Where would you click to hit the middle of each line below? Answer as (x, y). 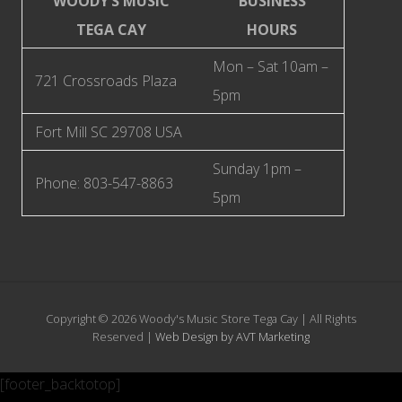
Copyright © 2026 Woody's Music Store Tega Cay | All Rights (201, 319)
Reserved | (124, 336)
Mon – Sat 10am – (271, 66)
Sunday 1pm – (257, 169)
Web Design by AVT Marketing (232, 336)
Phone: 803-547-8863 (104, 183)
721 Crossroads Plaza (106, 81)
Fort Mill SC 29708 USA (109, 132)
